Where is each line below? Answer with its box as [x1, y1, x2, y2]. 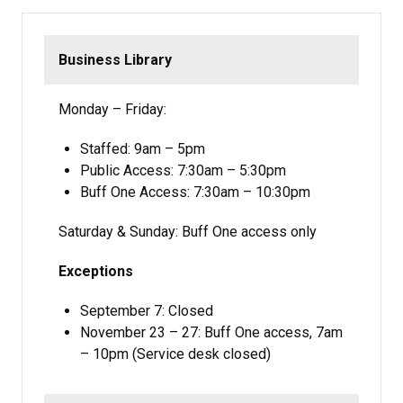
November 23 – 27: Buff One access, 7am [80, 323, 343, 341]
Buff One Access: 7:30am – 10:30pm [80, 183, 310, 201]
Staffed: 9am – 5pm [80, 139, 205, 157]
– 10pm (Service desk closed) [80, 345, 271, 363]
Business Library [58, 51, 172, 69]
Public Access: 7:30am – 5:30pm [80, 161, 286, 179]
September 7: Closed [80, 301, 213, 319]
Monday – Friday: [58, 100, 166, 118]
